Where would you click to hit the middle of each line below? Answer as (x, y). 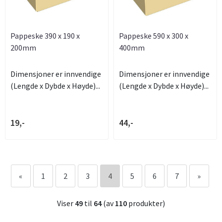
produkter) (146, 203)
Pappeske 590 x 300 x (154, 35)
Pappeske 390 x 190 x (45, 35)
